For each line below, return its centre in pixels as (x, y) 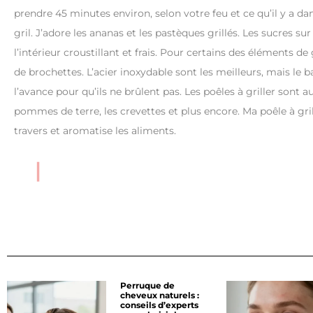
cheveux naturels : (160, 295)
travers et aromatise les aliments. (95, 130)
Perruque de (147, 285)
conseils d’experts (159, 305)
